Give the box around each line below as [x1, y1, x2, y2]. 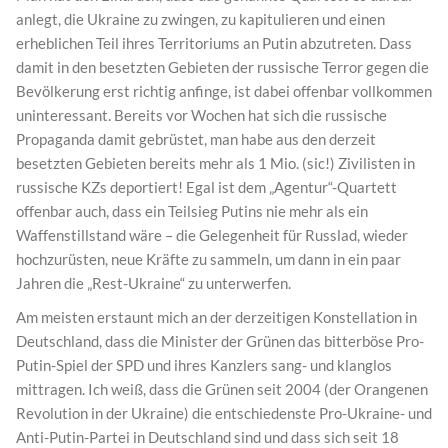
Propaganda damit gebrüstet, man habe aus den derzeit [16, 129, 376, 148]
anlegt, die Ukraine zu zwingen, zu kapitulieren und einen [16, 9, 385, 28]
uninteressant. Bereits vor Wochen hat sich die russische [16, 105, 387, 124]
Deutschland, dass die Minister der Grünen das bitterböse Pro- [16, 331, 424, 350]
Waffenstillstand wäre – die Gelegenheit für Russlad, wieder [16, 225, 408, 244]
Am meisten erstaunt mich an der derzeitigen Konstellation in [16, 307, 417, 326]
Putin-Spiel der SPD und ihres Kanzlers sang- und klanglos [16, 355, 392, 374]
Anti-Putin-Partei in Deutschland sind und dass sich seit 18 [16, 427, 399, 446]
